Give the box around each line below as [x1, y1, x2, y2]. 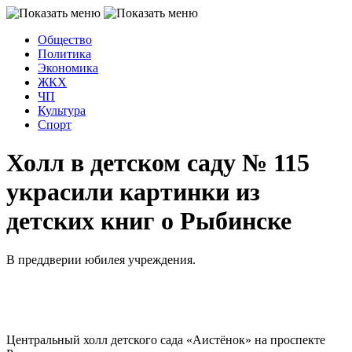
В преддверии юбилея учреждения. [6, 252, 196, 266]
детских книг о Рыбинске [6, 207, 291, 236]
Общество [38, 33, 92, 46]
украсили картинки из [6, 178, 260, 207]
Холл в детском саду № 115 [6, 148, 310, 178]
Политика [38, 47, 91, 60]
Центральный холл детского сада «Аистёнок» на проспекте [6, 332, 325, 346]
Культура [38, 104, 86, 117]
